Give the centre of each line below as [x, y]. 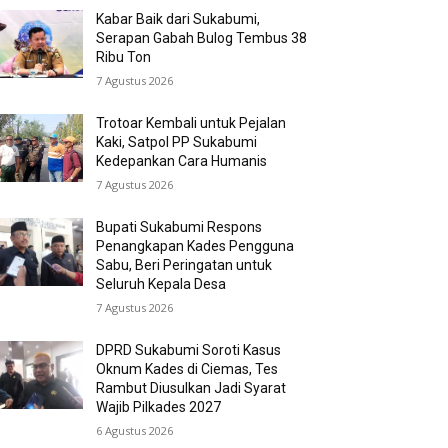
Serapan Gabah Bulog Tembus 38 [202, 38]
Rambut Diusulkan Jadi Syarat [191, 388]
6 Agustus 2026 [135, 431]
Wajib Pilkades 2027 [159, 407]
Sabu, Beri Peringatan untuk [184, 265]
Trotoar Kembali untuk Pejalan [191, 123]
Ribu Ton [124, 57]
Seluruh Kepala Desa [161, 284]
